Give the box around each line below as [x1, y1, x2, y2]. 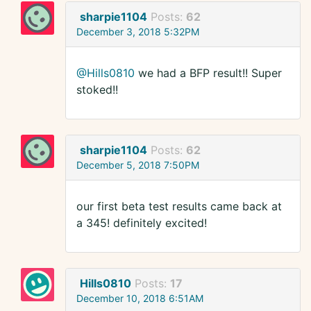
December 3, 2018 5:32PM [76, 26, 199, 38]
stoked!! [76, 83, 118, 97]
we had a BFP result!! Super [135, 66, 282, 81]
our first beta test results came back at [76, 199, 282, 214]
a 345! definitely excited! [76, 216, 207, 230]
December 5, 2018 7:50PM [76, 159, 199, 171]
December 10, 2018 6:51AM [76, 292, 203, 305]
